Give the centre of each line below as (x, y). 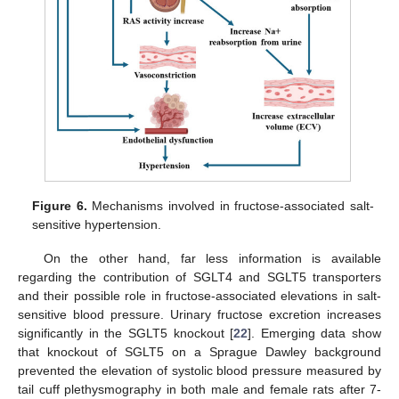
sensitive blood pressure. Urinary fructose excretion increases (199, 314)
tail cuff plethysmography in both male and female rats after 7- (199, 389)
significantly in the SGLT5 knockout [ (126, 333)
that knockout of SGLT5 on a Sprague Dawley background (199, 351)
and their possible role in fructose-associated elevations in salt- (199, 295)
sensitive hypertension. (97, 224)
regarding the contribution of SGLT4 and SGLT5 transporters (199, 277)
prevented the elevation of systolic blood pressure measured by (199, 370)
